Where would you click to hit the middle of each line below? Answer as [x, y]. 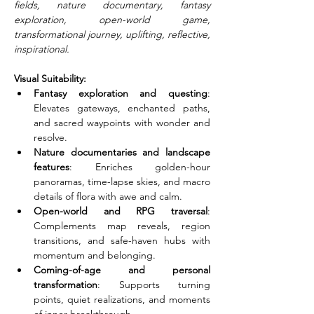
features [52, 167]
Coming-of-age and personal [122, 270]
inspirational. [42, 49]
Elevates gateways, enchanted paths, [122, 108]
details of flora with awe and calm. [108, 196]
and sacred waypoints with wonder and [122, 123]
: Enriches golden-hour [140, 167]
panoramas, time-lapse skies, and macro [122, 182]
